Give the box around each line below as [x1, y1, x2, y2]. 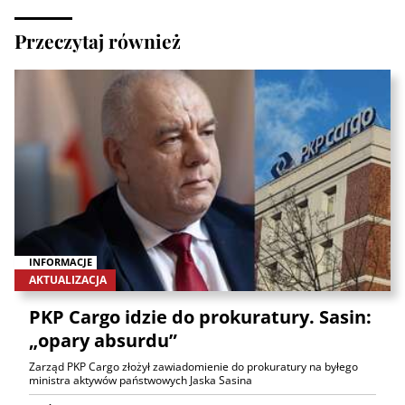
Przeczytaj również [14, 27, 181, 53]
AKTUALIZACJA [29, 271, 107, 287]
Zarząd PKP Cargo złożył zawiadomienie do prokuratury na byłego [29, 358, 358, 374]
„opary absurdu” [29, 327, 177, 353]
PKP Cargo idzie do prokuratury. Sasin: [29, 304, 372, 329]
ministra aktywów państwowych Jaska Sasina [29, 372, 252, 388]
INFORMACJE [29, 255, 92, 269]
